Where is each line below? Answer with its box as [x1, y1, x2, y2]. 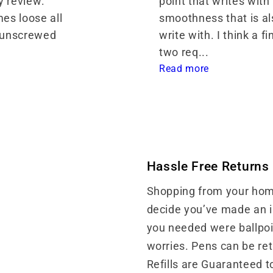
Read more [159, 63, 210, 75]
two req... [159, 46, 212, 59]
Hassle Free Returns [146, 159, 269, 174]
